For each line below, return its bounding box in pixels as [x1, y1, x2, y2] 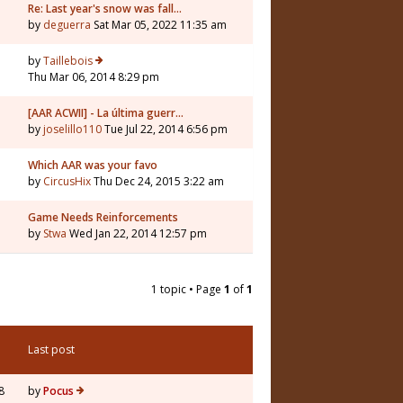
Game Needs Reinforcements [28, 210, 178, 225]
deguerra [43, 17, 91, 32]
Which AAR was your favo [28, 157, 157, 173]
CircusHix [43, 174, 91, 189]
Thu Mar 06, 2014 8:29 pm [28, 69, 159, 85]
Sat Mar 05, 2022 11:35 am [91, 17, 227, 32]
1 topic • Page [151, 282, 224, 297]
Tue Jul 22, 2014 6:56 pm [102, 121, 228, 137]
